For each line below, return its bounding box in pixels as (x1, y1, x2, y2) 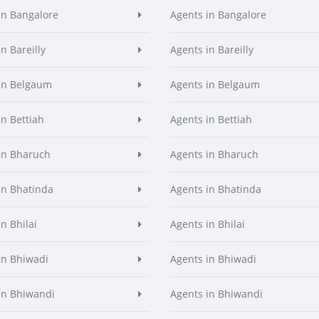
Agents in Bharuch (170, 147, 258, 161)
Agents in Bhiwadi (170, 252, 256, 266)
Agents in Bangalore (170, 8, 266, 21)
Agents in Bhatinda (170, 182, 261, 196)
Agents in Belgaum (170, 78, 260, 91)
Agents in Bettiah (170, 113, 252, 126)
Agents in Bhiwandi (170, 287, 263, 300)
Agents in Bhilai (170, 217, 245, 231)
